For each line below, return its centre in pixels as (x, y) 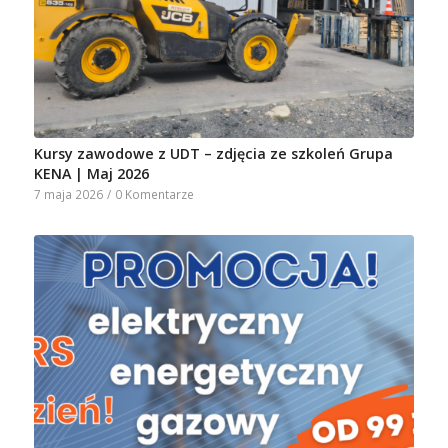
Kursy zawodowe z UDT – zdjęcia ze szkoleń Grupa (213, 153)
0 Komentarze (154, 193)
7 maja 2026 (68, 193)
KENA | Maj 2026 (91, 173)
